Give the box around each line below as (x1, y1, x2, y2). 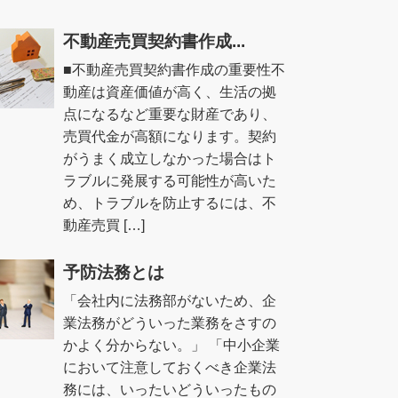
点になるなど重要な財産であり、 (62, 106, 276, 122)
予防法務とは (62, 262, 164, 282)
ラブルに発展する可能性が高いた (62, 172, 276, 188)
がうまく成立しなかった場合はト (62, 150, 276, 166)
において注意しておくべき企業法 (62, 358, 276, 375)
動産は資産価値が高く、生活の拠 (62, 84, 276, 99)
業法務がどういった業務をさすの (62, 314, 276, 330)
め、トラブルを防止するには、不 (62, 195, 276, 211)
